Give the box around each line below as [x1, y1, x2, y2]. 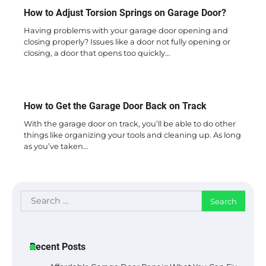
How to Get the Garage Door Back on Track [24, 100, 207, 112]
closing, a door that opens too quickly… [24, 48, 170, 58]
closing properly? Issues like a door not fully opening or [24, 37, 230, 47]
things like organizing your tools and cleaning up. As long [24, 130, 241, 140]
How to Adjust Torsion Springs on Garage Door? [24, 7, 226, 19]
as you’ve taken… [24, 141, 88, 151]
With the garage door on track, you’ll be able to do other [24, 119, 236, 129]
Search [20, 191, 53, 203]
